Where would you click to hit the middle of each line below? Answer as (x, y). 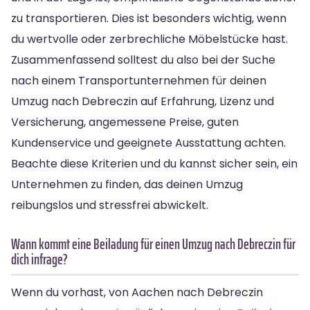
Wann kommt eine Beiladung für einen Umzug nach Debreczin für (153, 244)
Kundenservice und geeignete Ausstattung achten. (148, 143)
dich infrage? (39, 259)
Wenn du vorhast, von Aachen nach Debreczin (137, 292)
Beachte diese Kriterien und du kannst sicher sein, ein (154, 163)
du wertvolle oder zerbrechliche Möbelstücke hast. (149, 39)
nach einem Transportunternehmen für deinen (139, 80)
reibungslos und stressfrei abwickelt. (110, 205)
